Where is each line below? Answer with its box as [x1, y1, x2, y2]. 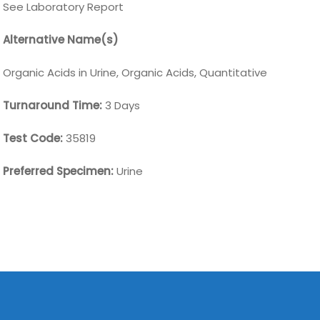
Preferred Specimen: [3, 164, 117, 179]
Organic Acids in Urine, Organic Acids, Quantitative [3, 65, 268, 80]
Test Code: [3, 131, 66, 146]
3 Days [102, 98, 141, 113]
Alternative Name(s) [3, 32, 119, 47]
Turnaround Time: [3, 98, 103, 113]
